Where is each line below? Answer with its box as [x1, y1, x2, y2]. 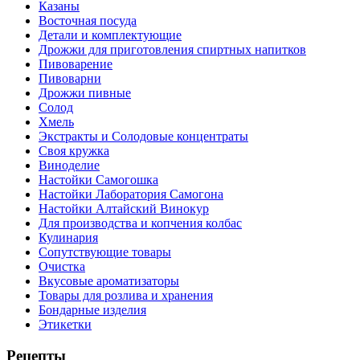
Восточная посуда [39, 14, 137, 28]
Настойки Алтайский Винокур [39, 202, 209, 216]
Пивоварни [39, 72, 101, 86]
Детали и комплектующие [39, 28, 182, 43]
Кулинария [39, 231, 98, 245]
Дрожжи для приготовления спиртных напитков [39, 43, 306, 57]
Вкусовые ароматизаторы [39, 274, 179, 288]
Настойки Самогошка [39, 173, 158, 187]
